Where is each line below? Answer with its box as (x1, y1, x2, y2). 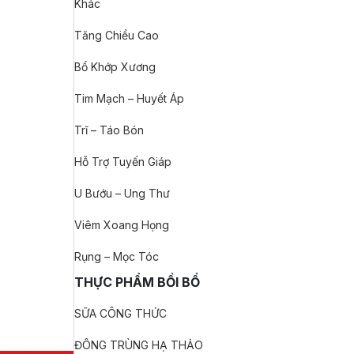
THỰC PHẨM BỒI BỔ (74, 274, 200, 290)
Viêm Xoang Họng (74, 218, 169, 232)
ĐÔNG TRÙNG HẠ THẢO (74, 338, 203, 352)
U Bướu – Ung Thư (74, 186, 170, 200)
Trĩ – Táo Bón (74, 123, 144, 137)
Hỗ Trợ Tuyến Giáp (74, 155, 171, 168)
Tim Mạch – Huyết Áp (74, 92, 184, 105)
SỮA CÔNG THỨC (74, 307, 167, 320)
